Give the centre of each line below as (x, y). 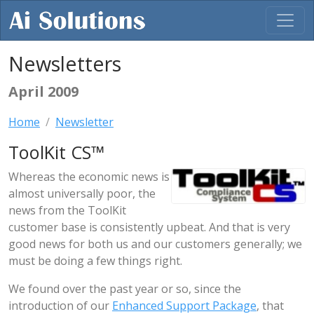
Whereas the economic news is (89, 177)
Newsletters (65, 63)
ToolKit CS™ (56, 152)
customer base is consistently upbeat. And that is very (149, 227)
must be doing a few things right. (95, 261)
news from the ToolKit (67, 210)
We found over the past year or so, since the (125, 289)
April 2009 (43, 91)
